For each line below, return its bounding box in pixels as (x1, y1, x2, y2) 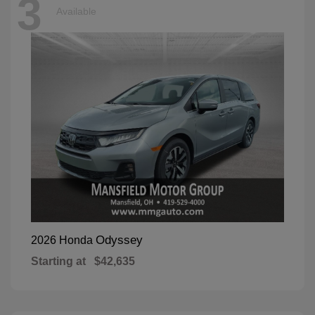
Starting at (31, 255, 86, 268)
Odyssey (96, 233, 143, 247)
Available (56, 5, 96, 17)
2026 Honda (31, 234, 96, 247)
